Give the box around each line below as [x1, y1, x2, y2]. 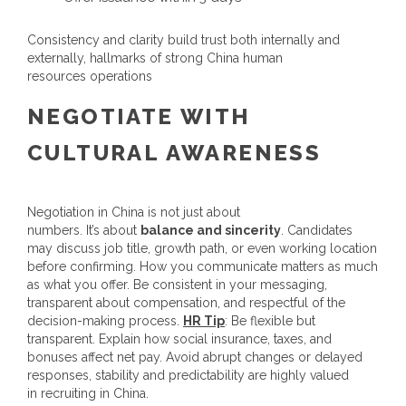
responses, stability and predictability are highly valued [27, 367, 349, 382]
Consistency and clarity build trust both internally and [27, 32, 340, 47]
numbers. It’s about [27, 222, 140, 237]
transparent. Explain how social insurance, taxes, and [27, 331, 332, 346]
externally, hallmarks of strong [27, 50, 207, 65]
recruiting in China [41, 385, 146, 401]
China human [207, 50, 283, 65]
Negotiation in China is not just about [27, 204, 240, 219]
